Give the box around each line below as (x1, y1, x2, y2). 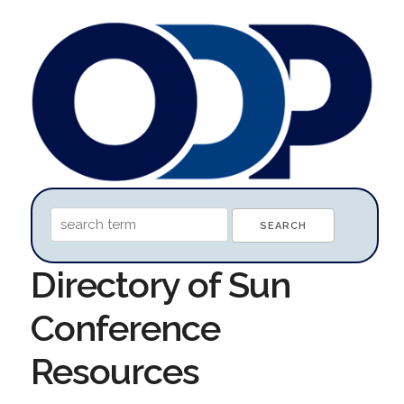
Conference (30, 306, 220, 349)
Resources (30, 349, 199, 392)
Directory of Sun (30, 262, 290, 306)
